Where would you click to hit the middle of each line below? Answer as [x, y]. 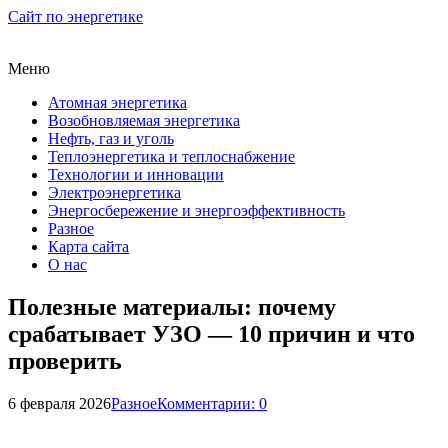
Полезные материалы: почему [172, 306]
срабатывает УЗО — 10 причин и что [211, 333]
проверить [65, 360]
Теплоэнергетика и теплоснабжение [171, 156]
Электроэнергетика [114, 192]
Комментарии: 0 [212, 403]
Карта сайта [88, 246]
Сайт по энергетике [75, 16]
